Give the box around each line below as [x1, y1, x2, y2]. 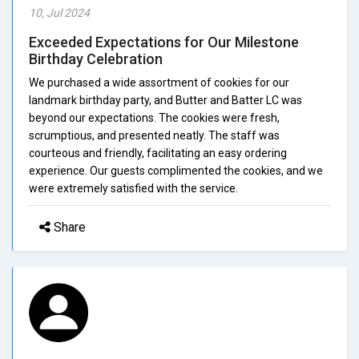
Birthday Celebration [29, 50, 163, 67]
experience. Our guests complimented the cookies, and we [29, 163, 323, 177]
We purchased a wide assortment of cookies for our [29, 75, 289, 89]
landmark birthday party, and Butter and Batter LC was [29, 93, 302, 107]
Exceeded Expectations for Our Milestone [29, 33, 299, 50]
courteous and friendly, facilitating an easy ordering [29, 146, 287, 159]
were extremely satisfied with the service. [29, 181, 238, 195]
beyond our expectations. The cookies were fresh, [29, 111, 280, 124]
